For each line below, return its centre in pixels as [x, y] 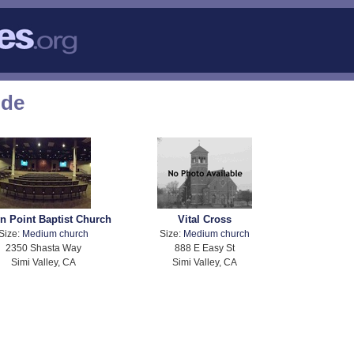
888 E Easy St [204, 248]
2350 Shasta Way [43, 248]
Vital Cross [204, 220]
